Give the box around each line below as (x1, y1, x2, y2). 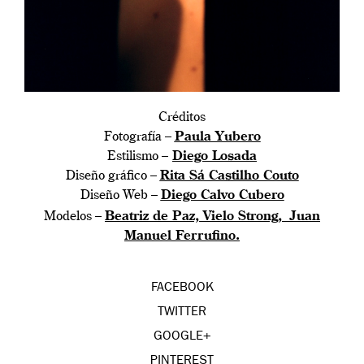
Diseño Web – (80, 188, 161, 202)
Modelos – (44, 210, 105, 223)
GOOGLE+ (153, 330, 211, 344)
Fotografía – (103, 130, 175, 144)
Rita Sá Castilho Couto (159, 169, 299, 183)
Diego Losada (172, 149, 257, 163)
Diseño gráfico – (65, 169, 160, 183)
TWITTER (158, 305, 206, 319)
